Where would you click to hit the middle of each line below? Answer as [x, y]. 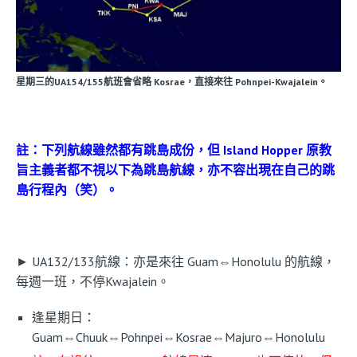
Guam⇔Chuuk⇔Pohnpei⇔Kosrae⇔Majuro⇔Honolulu [178, 337]
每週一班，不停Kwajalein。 [93, 282]
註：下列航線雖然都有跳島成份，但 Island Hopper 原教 [174, 150]
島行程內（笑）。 [67, 190]
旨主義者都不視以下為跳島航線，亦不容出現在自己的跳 [175, 170]
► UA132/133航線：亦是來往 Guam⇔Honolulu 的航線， [176, 262]
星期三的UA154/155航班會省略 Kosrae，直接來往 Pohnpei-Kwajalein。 [172, 82]
